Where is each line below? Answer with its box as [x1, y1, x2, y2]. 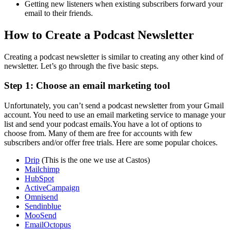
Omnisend [25, 192, 58, 201]
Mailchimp [25, 164, 60, 174]
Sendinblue [25, 201, 61, 210]
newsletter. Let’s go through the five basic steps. [4, 61, 159, 70]
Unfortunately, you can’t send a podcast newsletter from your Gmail [4, 101, 224, 110]
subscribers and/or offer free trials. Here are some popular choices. [4, 138, 218, 147]
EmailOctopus [25, 220, 71, 229]
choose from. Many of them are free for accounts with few [4, 128, 193, 138]
